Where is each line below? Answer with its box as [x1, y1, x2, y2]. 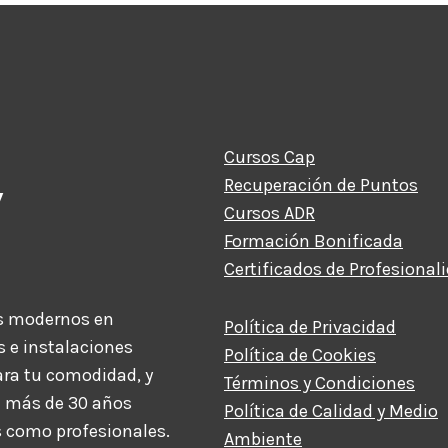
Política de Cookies [224, 344, 376, 366]
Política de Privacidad [224, 316, 396, 338]
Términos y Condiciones [224, 372, 415, 394]
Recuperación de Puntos [224, 174, 418, 196]
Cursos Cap [224, 146, 315, 168]
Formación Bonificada [224, 230, 403, 252]
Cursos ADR [224, 202, 315, 224]
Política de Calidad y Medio [224, 400, 438, 422]
